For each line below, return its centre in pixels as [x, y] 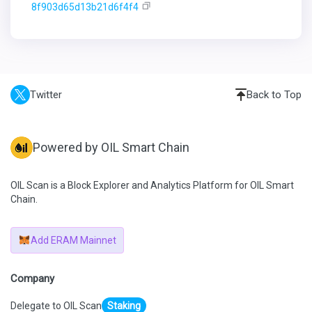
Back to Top [274, 95]
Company [32, 279]
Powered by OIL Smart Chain [111, 147]
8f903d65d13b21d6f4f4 [85, 7]
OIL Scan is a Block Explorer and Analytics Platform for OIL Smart [152, 185]
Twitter [46, 95]
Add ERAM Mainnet [73, 240]
